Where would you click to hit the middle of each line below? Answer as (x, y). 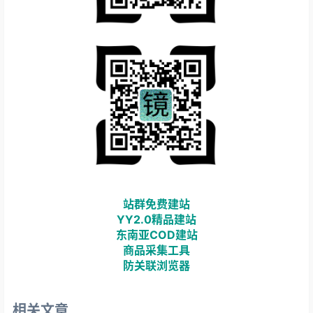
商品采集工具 (156, 250)
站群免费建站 (156, 204)
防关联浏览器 (156, 265)
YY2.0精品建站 (156, 219)
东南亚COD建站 (156, 234)
